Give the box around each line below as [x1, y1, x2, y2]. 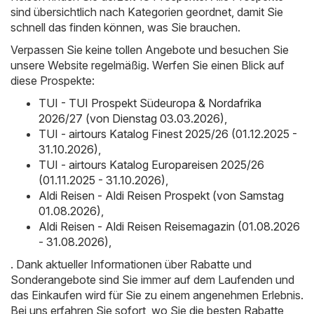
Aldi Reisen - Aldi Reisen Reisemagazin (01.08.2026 [39, 219, 300, 234]
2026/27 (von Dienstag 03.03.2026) [39, 111, 224, 126]
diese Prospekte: [11, 74, 95, 88]
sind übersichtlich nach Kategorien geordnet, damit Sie [11, 5, 283, 20]
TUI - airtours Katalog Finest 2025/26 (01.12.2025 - [39, 127, 297, 142]
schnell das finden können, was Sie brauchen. [11, 20, 240, 35]
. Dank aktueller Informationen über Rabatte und [11, 257, 252, 272]
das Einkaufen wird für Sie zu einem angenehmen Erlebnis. [11, 288, 303, 303]
